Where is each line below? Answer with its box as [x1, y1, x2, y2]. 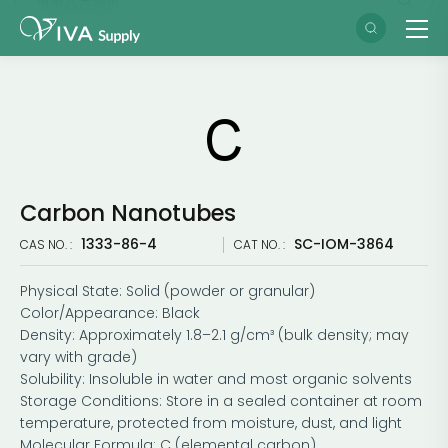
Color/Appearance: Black [20, 302, 200, 323]
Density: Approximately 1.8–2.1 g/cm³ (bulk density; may [20, 324, 409, 345]
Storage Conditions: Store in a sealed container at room [20, 390, 422, 411]
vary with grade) [20, 346, 137, 367]
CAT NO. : [234, 236, 288, 253]
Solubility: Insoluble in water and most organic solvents [20, 368, 412, 389]
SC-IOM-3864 [293, 234, 394, 254]
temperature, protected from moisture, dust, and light [20, 412, 402, 433]
